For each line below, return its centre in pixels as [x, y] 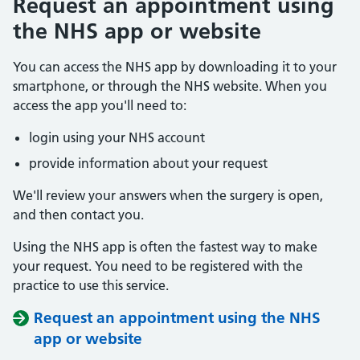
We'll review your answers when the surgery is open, [168, 195]
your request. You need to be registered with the [158, 266]
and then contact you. [78, 215]
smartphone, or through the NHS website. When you [170, 86]
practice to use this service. [91, 285]
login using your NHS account [117, 137]
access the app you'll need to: [100, 105]
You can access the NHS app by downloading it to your [175, 67]
